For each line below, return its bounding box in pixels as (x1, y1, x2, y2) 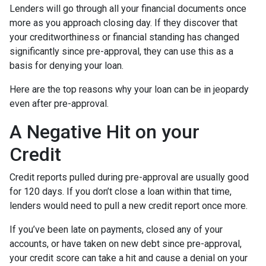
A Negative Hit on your (9, 121, 199, 144)
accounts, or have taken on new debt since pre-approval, (9, 238, 242, 250)
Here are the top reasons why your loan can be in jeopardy (9, 84, 249, 96)
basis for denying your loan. (9, 60, 123, 72)
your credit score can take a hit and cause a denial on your (9, 252, 248, 264)
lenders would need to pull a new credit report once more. (9, 200, 248, 212)
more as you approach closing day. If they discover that (9, 17, 237, 29)
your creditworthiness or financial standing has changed (9, 31, 239, 43)
